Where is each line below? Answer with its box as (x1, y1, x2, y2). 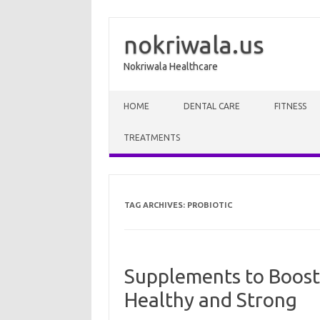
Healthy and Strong (124, 289, 297, 311)
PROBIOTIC (186, 201, 232, 209)
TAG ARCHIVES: (124, 201, 187, 209)
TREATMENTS (124, 133, 180, 142)
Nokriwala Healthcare (124, 61, 218, 72)
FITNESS (274, 101, 306, 111)
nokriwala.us (124, 31, 264, 58)
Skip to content (109, 90, 176, 101)
